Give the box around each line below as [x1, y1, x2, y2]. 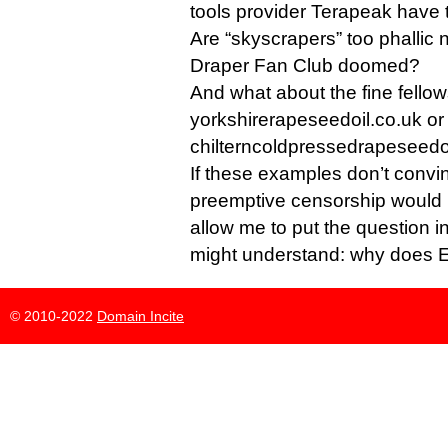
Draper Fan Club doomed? [190, 55, 420, 77]
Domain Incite [97, 308, 184, 325]
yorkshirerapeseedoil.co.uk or [190, 109, 444, 131]
